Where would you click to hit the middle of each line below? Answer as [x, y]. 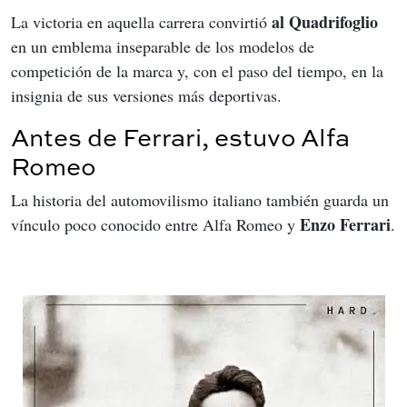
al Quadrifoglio [325, 22]
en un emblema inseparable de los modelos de [165, 47]
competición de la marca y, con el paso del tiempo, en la [199, 71]
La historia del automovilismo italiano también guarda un [202, 200]
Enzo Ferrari [345, 225]
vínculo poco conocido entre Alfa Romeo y [155, 225]
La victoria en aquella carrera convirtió [141, 22]
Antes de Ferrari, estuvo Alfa [180, 138]
